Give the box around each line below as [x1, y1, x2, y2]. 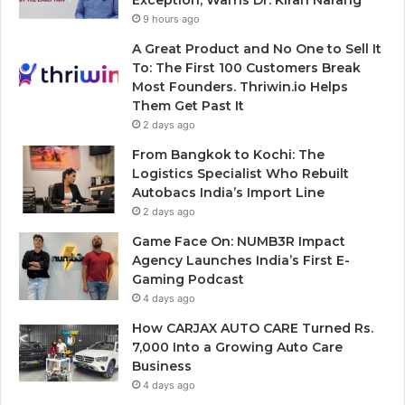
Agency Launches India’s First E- [132, 251, 350, 268]
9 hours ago [143, 12, 200, 25]
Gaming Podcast [132, 270, 244, 287]
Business [132, 357, 192, 374]
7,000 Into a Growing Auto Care [132, 338, 343, 355]
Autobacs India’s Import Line [132, 184, 325, 201]
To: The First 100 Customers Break [132, 59, 361, 76]
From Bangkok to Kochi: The [132, 146, 325, 163]
